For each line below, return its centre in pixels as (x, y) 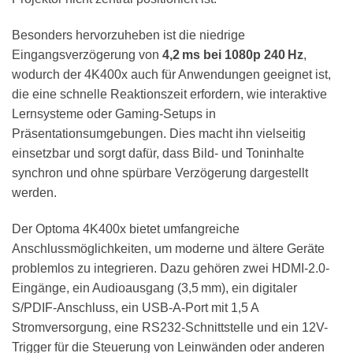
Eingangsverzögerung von (87, 55)
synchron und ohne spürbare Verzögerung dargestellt (160, 173)
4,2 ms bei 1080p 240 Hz (233, 55)
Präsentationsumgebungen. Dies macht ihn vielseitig (159, 134)
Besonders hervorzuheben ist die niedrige (128, 35)
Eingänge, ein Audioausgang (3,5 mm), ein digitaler (154, 288)
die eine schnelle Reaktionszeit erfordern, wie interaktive (169, 95)
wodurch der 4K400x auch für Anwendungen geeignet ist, (171, 75)
